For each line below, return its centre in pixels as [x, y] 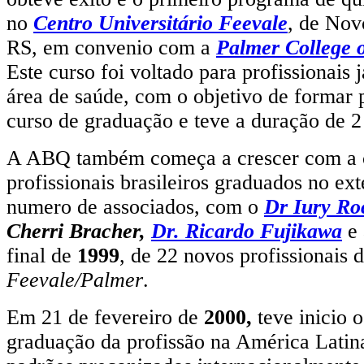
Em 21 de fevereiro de [102, 317]
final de [42, 255]
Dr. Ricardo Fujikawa [247, 231]
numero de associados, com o [135, 206]
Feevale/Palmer [75, 279]
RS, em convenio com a [111, 47]
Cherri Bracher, [79, 231]
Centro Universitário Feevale [160, 23]
